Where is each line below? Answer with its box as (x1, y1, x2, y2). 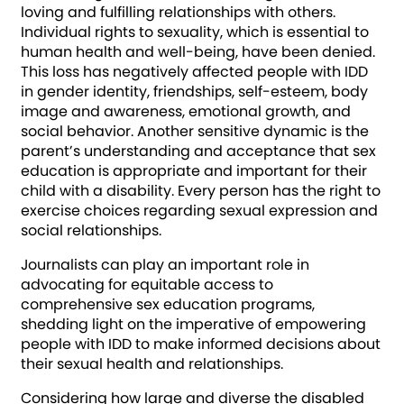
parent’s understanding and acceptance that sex (21, 141, 376, 162)
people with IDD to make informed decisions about (21, 334, 381, 355)
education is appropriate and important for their (21, 161, 367, 182)
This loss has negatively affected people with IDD (21, 61, 368, 83)
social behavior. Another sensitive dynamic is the (21, 121, 369, 142)
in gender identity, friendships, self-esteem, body (21, 81, 368, 103)
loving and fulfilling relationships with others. (21, 2, 335, 23)
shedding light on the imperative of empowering (21, 314, 366, 335)
